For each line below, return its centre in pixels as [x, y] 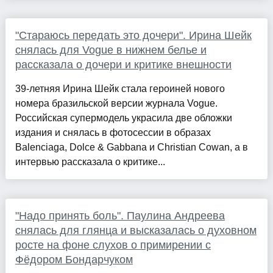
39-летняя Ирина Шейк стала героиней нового [120, 89]
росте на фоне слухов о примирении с [113, 245]
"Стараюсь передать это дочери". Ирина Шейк [133, 36]
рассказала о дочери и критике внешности [123, 65]
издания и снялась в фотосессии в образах [113, 133]
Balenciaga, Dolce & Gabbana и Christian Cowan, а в [131, 147]
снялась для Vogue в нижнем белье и [111, 50]
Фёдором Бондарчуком [74, 260]
